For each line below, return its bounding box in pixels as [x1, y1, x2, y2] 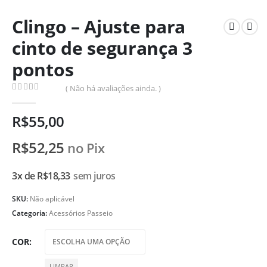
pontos [12, 57, 74, 82]
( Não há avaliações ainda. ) [66, 82, 162, 94]
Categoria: [12, 208, 49, 219]
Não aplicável [30, 194, 74, 204]
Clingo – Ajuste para [12, 14, 185, 39]
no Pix [67, 139, 105, 157]
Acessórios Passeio [49, 208, 113, 219]
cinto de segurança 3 [12, 36, 193, 60]
